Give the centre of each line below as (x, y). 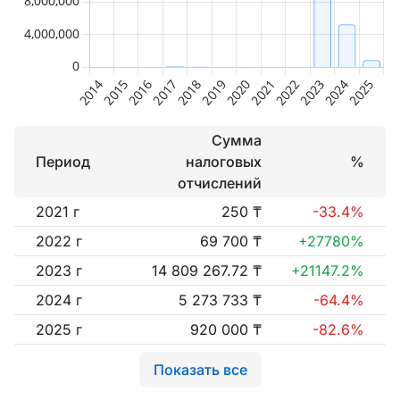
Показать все (200, 370)
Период (63, 162)
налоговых (224, 162)
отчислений (220, 183)
